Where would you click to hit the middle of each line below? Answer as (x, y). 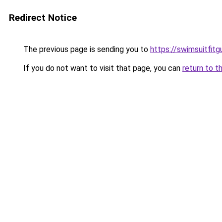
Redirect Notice (43, 18)
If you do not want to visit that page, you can (102, 68)
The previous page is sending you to (86, 49)
